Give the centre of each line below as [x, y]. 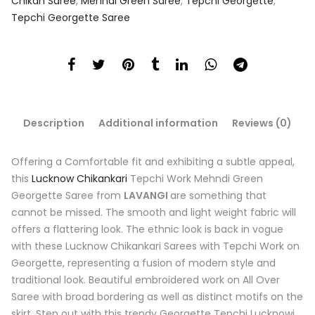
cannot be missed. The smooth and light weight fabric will [154, 213]
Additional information [158, 123]
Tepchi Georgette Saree [71, 17]
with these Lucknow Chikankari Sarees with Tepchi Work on [155, 246]
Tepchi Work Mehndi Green [195, 179]
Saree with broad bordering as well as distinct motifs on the [157, 297]
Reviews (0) [262, 123]
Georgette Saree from [67, 196]
